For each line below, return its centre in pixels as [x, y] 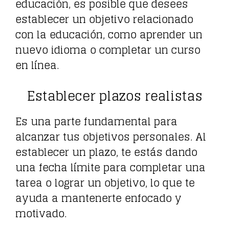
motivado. [41, 213]
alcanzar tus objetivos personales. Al [111, 137]
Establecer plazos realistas [114, 96]
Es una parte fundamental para [96, 121]
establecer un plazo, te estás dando [106, 152]
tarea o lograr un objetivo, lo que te [105, 183]
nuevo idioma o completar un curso [108, 50]
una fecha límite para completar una [110, 167]
